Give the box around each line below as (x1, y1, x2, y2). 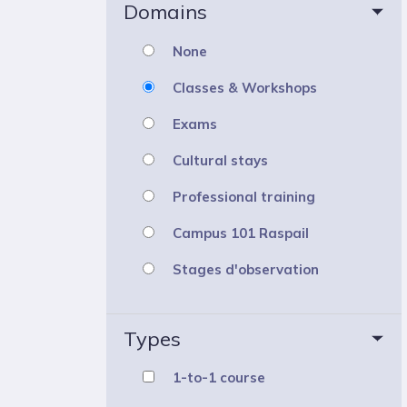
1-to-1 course (173, 368, 265, 386)
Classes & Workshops (173, 78, 317, 96)
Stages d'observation (173, 260, 319, 278)
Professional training (173, 187, 315, 205)
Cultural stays (173, 151, 268, 169)
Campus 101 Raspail (173, 223, 309, 242)
